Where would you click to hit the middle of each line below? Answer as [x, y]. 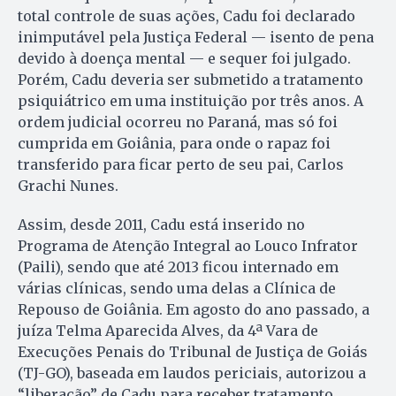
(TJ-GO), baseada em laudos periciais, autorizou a [192, 373]
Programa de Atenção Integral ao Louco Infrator [188, 245]
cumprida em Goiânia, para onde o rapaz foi [174, 143]
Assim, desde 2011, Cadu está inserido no [161, 224]
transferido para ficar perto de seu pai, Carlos [181, 164]
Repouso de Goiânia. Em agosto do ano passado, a [194, 309]
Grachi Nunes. [68, 185]
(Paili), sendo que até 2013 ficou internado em [178, 267]
